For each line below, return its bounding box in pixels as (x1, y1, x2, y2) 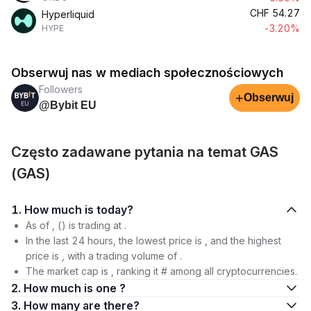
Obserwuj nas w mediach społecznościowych (11, 65, 283, 80)
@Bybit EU (39, 99, 96, 111)
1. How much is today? (96, 203, 133, 217)
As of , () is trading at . (26, 219, 126, 231)
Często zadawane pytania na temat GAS (11, 144, 278, 160)
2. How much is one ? (24, 281, 126, 295)
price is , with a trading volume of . (26, 250, 182, 262)
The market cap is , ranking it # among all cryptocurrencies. (26, 265, 297, 277)
